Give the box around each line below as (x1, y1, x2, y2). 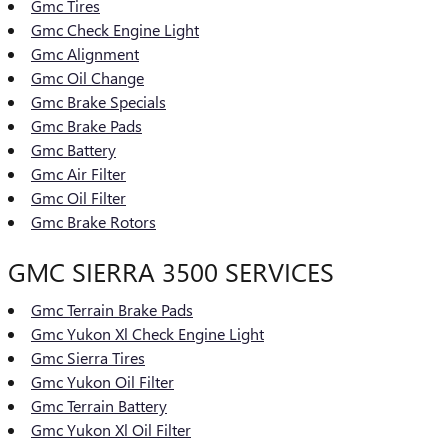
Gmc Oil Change (31, 67, 144, 88)
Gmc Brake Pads (31, 115, 142, 136)
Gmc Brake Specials (31, 91, 166, 112)
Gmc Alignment (31, 43, 139, 64)
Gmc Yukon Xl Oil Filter (31, 418, 191, 440)
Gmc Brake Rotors (31, 211, 156, 232)
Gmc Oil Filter (31, 187, 126, 208)
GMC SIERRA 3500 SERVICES (8, 253, 334, 289)
